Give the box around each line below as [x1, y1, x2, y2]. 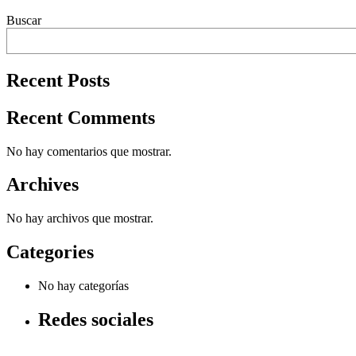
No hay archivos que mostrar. [6, 211, 153, 226]
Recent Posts [6, 69, 110, 91]
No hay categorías [38, 279, 129, 293]
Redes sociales [38, 309, 153, 331]
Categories [6, 242, 94, 263]
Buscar [6, 13, 41, 27]
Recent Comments [6, 106, 155, 128]
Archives [6, 174, 79, 195]
